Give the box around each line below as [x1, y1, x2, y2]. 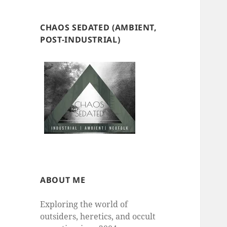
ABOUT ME [40, 174, 86, 186]
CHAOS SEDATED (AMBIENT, [40, 22, 157, 33]
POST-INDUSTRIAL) [40, 34, 121, 46]
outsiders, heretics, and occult [40, 211, 156, 222]
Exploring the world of [40, 199, 128, 210]
